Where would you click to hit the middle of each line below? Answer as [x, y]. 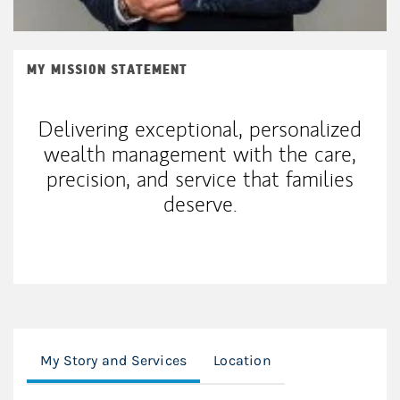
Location [242, 360]
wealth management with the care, [200, 154]
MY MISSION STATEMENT [107, 70]
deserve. [200, 204]
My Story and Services [114, 360]
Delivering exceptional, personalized [200, 129]
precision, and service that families [200, 179]
